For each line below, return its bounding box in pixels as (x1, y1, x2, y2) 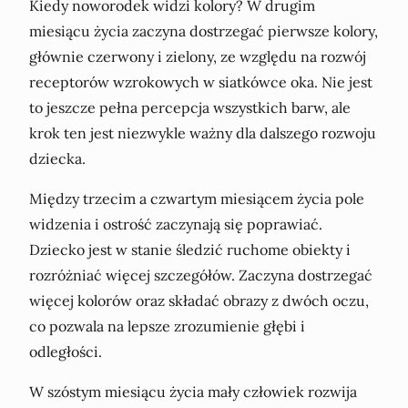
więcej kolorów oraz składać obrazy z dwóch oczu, (29, 291, 369, 310)
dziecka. (29, 148, 86, 168)
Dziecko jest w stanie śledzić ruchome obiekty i (29, 240, 351, 259)
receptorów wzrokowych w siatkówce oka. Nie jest (29, 72, 372, 91)
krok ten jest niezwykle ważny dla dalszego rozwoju (29, 123, 376, 142)
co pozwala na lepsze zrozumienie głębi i (29, 316, 305, 335)
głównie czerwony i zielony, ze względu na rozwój (29, 46, 366, 66)
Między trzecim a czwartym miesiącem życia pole (29, 189, 364, 208)
